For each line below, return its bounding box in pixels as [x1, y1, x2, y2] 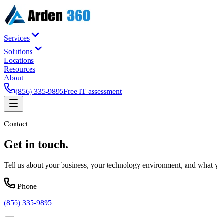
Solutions [4, 47, 32, 56]
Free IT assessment [63, 87, 122, 95]
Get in [4, 138, 38, 151]
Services [4, 34, 30, 42]
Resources [4, 65, 35, 73]
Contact [4, 120, 28, 128]
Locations [4, 56, 34, 64]
